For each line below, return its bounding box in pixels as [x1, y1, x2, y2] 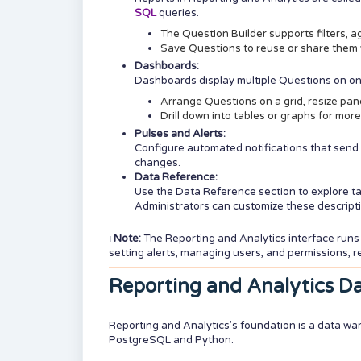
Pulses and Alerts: [135, 127, 226, 140]
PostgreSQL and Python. [109, 334, 234, 346]
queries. [159, 6, 199, 19]
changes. [135, 156, 180, 169]
